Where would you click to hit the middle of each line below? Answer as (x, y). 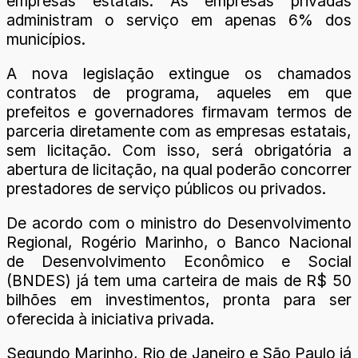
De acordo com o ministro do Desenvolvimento (179, 223)
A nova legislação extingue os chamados (179, 73)
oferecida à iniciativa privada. (110, 319)
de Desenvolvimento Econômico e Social (179, 262)
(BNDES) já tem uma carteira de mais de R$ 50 (179, 281)
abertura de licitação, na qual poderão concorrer (179, 169)
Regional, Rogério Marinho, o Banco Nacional (179, 243)
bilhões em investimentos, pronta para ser (179, 300)
